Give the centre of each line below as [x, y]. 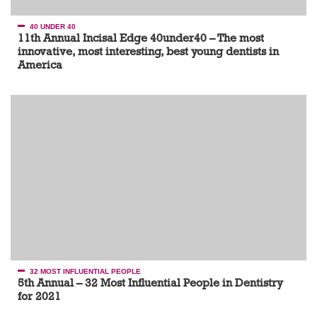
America [40, 65]
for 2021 [39, 296]
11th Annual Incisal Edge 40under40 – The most [141, 38]
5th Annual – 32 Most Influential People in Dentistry [150, 283]
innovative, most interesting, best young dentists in [148, 52]
